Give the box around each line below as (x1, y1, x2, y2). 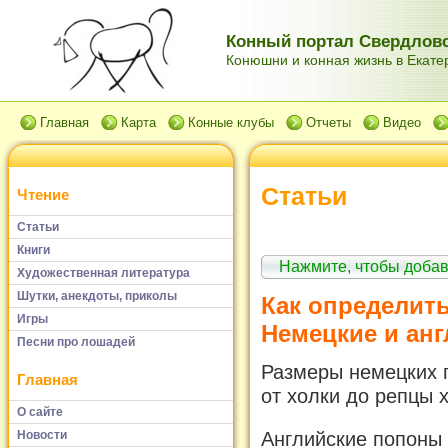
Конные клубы (188, 115, 274, 130)
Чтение (17, 186, 69, 204)
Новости (17, 427, 67, 442)
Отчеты (306, 115, 351, 130)
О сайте (17, 404, 63, 419)
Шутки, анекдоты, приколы (17, 288, 177, 303)
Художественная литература (17, 265, 190, 280)
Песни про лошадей (17, 334, 135, 349)
